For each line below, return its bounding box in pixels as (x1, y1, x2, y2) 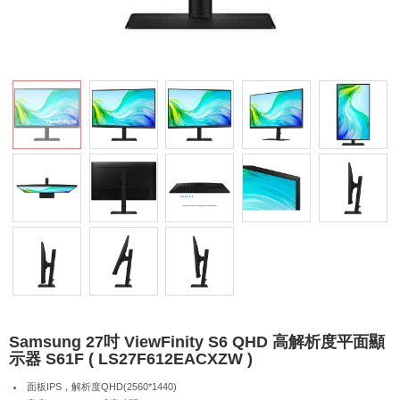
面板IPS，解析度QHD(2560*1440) (27, 380, 177, 392)
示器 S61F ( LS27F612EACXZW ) (9, 349, 253, 368)
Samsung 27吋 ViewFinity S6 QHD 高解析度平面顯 (9, 332, 385, 351)
